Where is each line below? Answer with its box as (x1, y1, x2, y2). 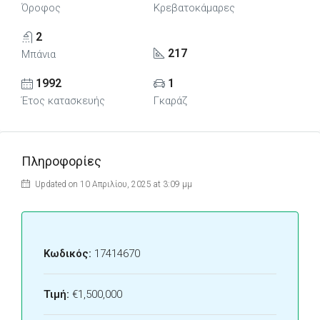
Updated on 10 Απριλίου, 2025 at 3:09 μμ (33, 179, 192, 189)
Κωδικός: (44, 247, 91, 260)
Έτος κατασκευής (21, 94, 105, 107)
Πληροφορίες (21, 154, 101, 169)
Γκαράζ (153, 94, 187, 107)
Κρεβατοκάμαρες (153, 1, 235, 14)
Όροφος (21, 1, 61, 14)
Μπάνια (21, 48, 56, 61)
